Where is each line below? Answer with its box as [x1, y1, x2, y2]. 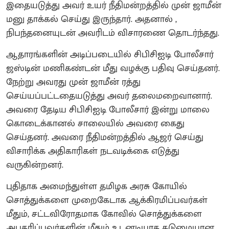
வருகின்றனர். [6, 157, 63, 173]
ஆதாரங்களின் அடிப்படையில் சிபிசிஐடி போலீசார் [6, 47, 214, 63]
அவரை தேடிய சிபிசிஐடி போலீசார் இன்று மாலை [6, 102, 210, 118]
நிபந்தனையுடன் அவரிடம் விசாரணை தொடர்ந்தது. [6, 26, 219, 41]
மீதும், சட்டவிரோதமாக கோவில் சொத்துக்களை [6, 207, 202, 222]
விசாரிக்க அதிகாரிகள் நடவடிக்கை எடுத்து [6, 144, 179, 159]
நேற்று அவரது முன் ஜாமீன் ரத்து [6, 75, 141, 90]
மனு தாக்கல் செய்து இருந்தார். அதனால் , [6, 12, 177, 28]
